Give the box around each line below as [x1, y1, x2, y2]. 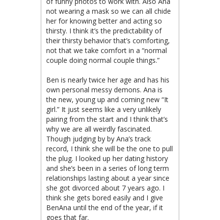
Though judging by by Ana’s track [46, 134, 151, 143]
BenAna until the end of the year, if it [46, 203, 163, 212]
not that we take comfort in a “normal [46, 46, 167, 55]
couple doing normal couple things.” [46, 55, 160, 65]
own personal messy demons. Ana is [46, 85, 163, 94]
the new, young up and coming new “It [46, 95, 168, 104]
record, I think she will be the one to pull [46, 144, 173, 153]
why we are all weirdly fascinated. [46, 124, 152, 134]
